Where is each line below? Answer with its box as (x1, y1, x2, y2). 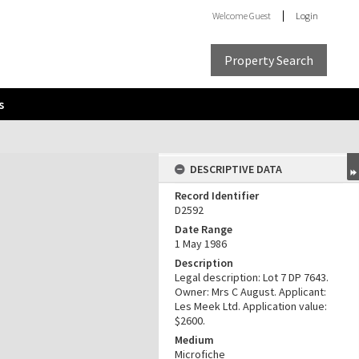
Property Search (224, 51, 313, 68)
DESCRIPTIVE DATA (190, 162, 282, 176)
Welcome (212, 10, 249, 22)
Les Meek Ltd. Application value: (175, 299, 327, 313)
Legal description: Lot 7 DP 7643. (175, 270, 329, 284)
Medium (175, 333, 214, 347)
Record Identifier (175, 188, 259, 203)
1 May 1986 (175, 236, 227, 251)
